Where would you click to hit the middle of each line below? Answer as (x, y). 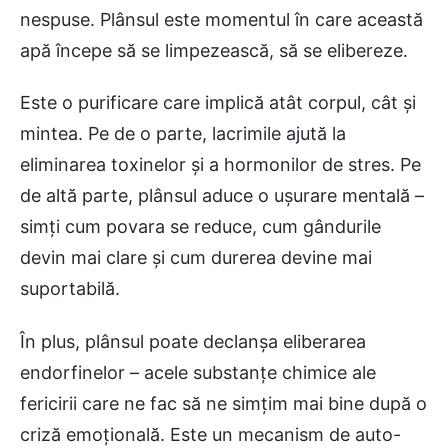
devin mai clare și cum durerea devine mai (196, 258)
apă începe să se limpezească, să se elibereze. (214, 50)
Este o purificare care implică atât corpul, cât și (218, 103)
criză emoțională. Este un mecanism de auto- (210, 434)
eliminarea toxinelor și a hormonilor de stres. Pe (220, 165)
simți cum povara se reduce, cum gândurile (200, 227)
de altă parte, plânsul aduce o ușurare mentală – (222, 196)
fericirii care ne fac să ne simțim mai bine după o (223, 403)
